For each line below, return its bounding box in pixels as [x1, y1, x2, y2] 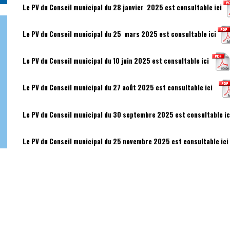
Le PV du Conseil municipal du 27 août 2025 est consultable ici [23, 82, 219, 93]
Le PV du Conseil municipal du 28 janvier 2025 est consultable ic [23, 2, 220, 12]
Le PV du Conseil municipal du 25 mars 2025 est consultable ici [23, 29, 218, 40]
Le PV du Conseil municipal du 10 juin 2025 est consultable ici [23, 55, 212, 66]
